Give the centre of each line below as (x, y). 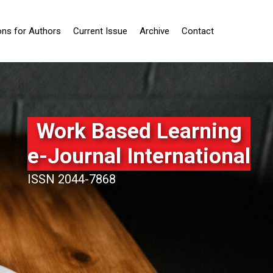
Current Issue (100, 31)
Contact (198, 31)
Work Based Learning (139, 131)
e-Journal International (139, 156)
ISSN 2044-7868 (71, 179)
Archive (154, 31)
